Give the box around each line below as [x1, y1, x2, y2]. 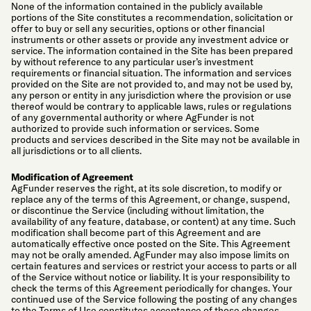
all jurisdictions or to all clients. [11, 144, 142, 158]
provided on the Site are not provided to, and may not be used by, [11, 78, 292, 91]
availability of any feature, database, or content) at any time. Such [11, 215, 296, 228]
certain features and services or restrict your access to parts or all [11, 259, 296, 272]
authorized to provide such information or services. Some [11, 122, 260, 135]
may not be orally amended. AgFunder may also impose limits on [11, 248, 289, 261]
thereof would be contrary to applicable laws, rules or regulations [11, 100, 292, 113]
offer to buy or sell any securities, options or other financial [11, 22, 264, 35]
